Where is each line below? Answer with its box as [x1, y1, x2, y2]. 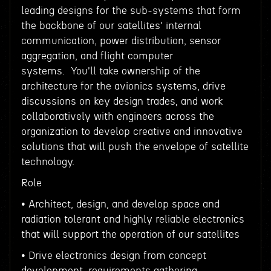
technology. [21, 157, 74, 167]
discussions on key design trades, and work [21, 96, 223, 106]
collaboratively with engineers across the [21, 111, 214, 122]
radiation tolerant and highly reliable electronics [21, 214, 244, 224]
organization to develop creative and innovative [21, 126, 243, 137]
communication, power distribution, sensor [21, 36, 221, 46]
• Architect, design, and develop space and [21, 199, 220, 209]
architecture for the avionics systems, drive [21, 81, 226, 91]
